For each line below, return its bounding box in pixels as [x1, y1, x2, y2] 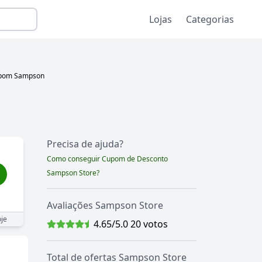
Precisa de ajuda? [47, 137, 123, 151]
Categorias [186, 13, 234, 26]
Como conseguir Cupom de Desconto [47, 154, 168, 164]
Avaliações [47, 199, 95, 212]
